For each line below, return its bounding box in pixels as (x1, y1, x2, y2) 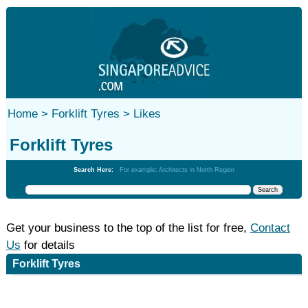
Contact (250, 221, 290, 234)
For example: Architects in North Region (119, 166, 234, 173)
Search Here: (73, 166, 120, 173)
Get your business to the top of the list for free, (5, 221, 250, 234)
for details (20, 239, 75, 252)
